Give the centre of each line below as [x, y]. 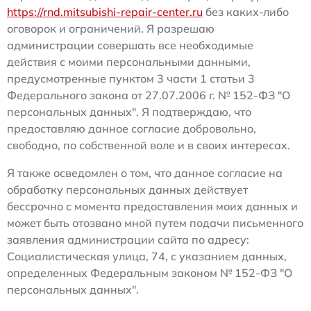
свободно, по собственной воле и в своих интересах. [149, 145]
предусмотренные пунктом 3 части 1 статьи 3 [131, 79]
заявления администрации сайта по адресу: [128, 240]
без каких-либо [246, 12]
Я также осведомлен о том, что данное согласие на [145, 173]
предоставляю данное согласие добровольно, [132, 129]
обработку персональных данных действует [127, 190]
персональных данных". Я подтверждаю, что [129, 112]
